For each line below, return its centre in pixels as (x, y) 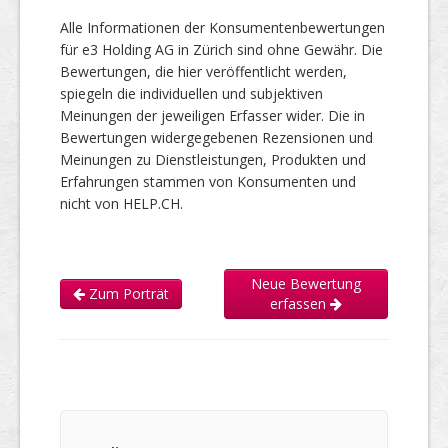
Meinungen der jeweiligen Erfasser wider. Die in (212, 115)
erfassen (300, 303)
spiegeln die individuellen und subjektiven (191, 93)
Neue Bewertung (306, 283)
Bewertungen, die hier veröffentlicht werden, (203, 71)
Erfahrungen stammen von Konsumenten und (208, 181)
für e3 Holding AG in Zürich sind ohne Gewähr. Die (221, 49)
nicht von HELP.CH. (121, 203)
